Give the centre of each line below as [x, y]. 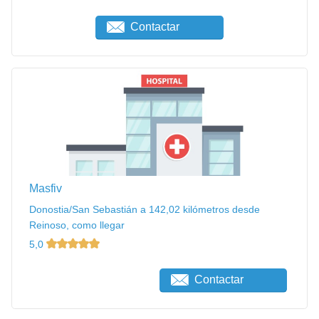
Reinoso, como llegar [77, 225]
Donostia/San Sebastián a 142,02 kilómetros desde [145, 209]
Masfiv [46, 188]
